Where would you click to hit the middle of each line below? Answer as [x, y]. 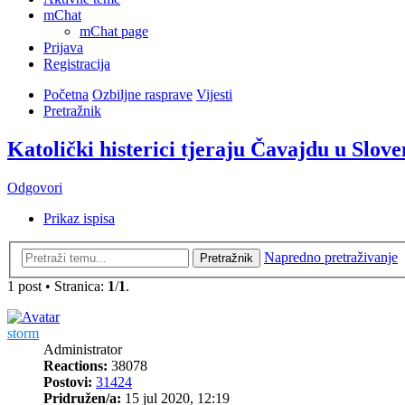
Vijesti [214, 95]
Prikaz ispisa [79, 219]
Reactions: [75, 365]
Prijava [63, 48]
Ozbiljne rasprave [142, 95]
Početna [66, 95]
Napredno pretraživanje [331, 257]
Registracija [77, 64]
